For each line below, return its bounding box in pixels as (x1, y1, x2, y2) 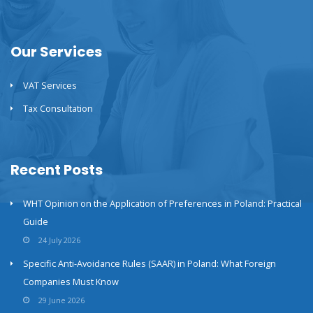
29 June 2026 (38, 294, 85, 305)
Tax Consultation (23, 101, 93, 115)
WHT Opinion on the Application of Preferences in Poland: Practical (23, 196, 302, 210)
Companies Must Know (23, 275, 119, 288)
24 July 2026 (38, 234, 80, 245)
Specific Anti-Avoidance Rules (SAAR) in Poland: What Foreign (23, 256, 276, 270)
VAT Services (23, 78, 77, 92)
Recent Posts (10, 159, 103, 180)
